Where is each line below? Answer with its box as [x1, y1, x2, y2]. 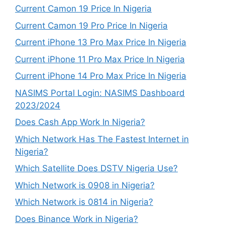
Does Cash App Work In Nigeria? [15, 117, 145, 128]
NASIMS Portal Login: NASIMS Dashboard [15, 87, 185, 98]
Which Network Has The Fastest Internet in [15, 134, 189, 144]
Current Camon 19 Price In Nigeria [15, 4, 152, 14]
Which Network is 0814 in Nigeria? [15, 197, 153, 207]
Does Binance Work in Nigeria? [15, 213, 138, 224]
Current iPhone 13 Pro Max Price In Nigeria [15, 37, 186, 48]
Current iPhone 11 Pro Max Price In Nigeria [15, 54, 185, 64]
